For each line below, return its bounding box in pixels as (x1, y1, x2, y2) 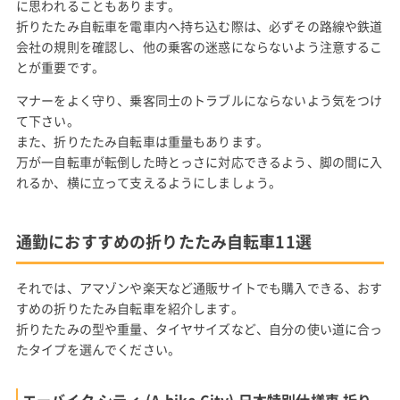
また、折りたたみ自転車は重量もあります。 (15, 132, 270, 150)
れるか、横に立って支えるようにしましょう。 (15, 173, 282, 191)
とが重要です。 (15, 58, 105, 76)
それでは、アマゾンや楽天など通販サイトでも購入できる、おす (15, 279, 383, 296)
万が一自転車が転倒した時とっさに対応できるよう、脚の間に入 (15, 153, 383, 171)
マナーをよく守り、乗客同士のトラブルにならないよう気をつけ (15, 91, 383, 109)
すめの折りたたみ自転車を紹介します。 (15, 299, 244, 317)
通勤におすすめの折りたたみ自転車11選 (15, 229, 312, 254)
